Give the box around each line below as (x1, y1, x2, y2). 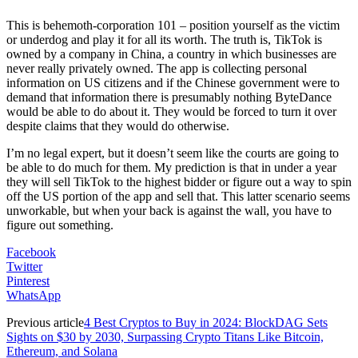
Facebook (6, 245, 56, 259)
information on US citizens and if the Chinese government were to (6, 75, 340, 89)
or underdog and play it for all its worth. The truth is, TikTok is (6, 32, 322, 46)
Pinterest (6, 273, 50, 288)
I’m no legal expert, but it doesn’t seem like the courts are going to (6, 145, 339, 160)
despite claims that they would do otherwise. (6, 118, 233, 133)
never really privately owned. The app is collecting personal (6, 61, 307, 75)
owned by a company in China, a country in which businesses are (6, 46, 336, 61)
